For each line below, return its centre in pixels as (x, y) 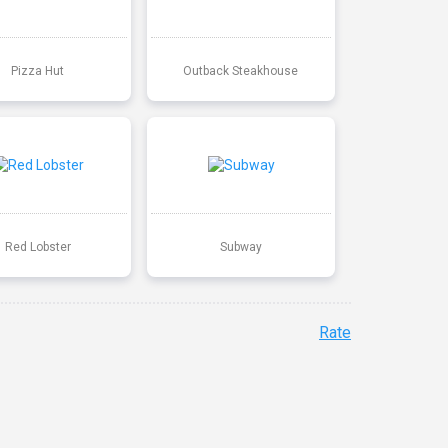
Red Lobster (37, 246)
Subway (240, 246)
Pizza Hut (38, 70)
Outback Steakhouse (241, 70)
